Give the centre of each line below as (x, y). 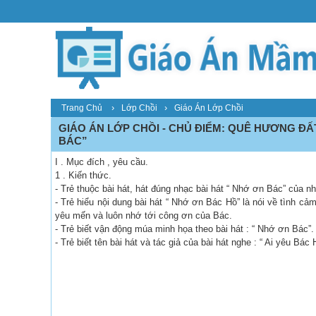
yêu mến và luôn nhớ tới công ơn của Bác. (144, 215)
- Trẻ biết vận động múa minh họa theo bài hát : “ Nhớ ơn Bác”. (184, 229)
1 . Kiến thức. (83, 175)
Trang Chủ (82, 108)
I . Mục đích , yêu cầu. (102, 162)
